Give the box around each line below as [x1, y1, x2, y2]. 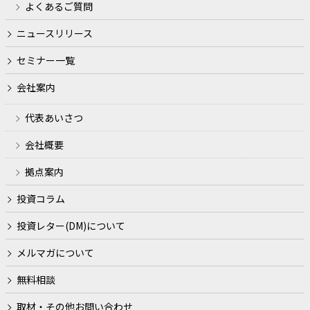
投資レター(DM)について [17, 219, 125, 233]
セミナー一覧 [17, 53, 75, 68]
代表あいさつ [25, 111, 83, 125]
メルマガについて [17, 246, 94, 260]
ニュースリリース [17, 26, 93, 41]
